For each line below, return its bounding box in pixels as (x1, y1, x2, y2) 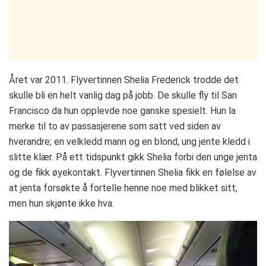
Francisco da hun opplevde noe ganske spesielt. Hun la (9, 105, 236, 117)
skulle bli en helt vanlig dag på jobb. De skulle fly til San (9, 90, 237, 102)
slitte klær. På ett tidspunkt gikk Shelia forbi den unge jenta (9, 151, 257, 163)
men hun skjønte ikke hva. (9, 198, 114, 210)
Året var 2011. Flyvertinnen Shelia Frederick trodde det (9, 74, 239, 86)
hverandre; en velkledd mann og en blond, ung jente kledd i (9, 136, 250, 148)
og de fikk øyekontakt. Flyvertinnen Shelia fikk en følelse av (9, 167, 256, 179)
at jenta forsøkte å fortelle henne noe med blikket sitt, (9, 182, 237, 194)
